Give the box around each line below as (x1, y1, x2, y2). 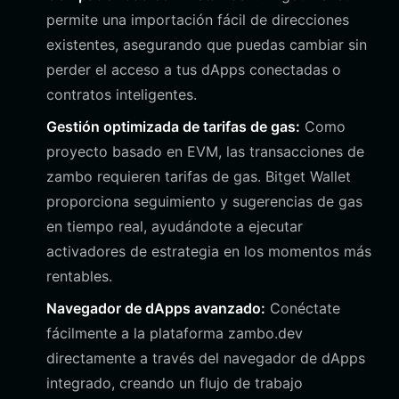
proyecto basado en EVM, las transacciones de (46, 142, 364, 160)
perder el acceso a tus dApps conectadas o (46, 61, 341, 78)
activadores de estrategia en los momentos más (46, 242, 371, 260)
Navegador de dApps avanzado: (46, 299, 265, 317)
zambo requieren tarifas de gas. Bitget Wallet (46, 167, 351, 185)
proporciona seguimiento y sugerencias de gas (46, 192, 362, 210)
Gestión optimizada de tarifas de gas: (46, 118, 300, 135)
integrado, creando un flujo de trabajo (46, 374, 303, 392)
